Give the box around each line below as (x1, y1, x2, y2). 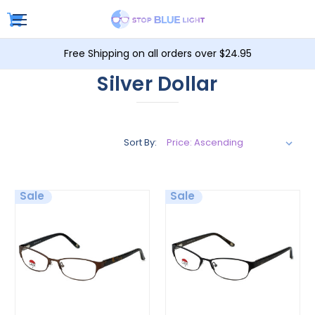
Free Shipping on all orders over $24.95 (63, 46, 252, 60)
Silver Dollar (97, 70, 218, 98)
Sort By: (124, 135, 157, 149)
